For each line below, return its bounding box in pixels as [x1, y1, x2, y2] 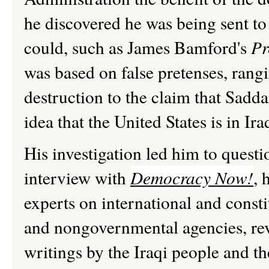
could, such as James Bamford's [24, 35, 251, 59]
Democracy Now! [130, 165, 253, 189]
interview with [24, 165, 130, 189]
